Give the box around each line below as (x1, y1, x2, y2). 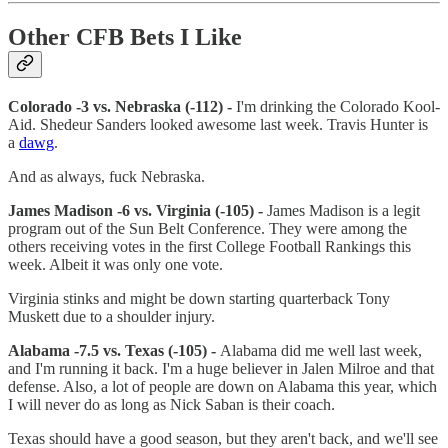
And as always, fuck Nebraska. (8, 167, 205, 185)
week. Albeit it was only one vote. (8, 255, 223, 273)
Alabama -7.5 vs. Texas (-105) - (8, 341, 216, 359)
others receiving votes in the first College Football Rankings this (8, 237, 411, 255)
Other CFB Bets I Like (8, 24, 242, 50)
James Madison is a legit (267, 201, 420, 219)
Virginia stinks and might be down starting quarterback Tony (8, 289, 390, 307)
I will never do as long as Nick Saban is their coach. (8, 395, 335, 413)
